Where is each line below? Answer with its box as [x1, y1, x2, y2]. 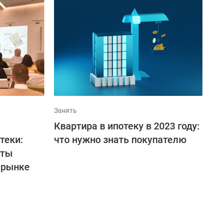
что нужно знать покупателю [54, 134, 186, 145]
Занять [54, 107, 77, 114]
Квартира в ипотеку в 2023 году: [54, 120, 200, 132]
